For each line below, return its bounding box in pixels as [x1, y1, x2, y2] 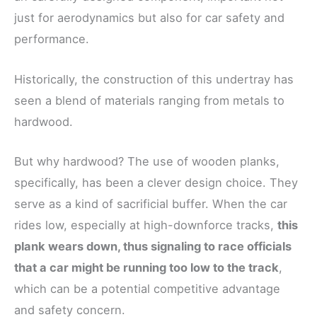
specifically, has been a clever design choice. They [14, 175, 298, 190]
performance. [14, 32, 89, 47]
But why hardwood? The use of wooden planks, [14, 154, 279, 168]
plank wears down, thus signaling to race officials [14, 238, 292, 253]
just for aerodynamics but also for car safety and [14, 11, 284, 25]
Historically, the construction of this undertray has [14, 71, 294, 86]
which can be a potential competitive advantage [14, 281, 280, 296]
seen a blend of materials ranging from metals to [14, 93, 284, 108]
